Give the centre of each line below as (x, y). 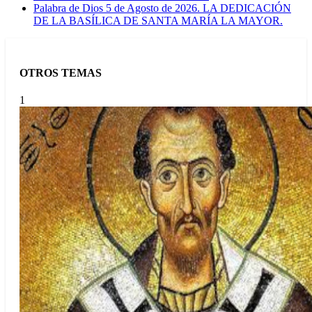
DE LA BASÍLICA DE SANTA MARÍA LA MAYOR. (158, 20)
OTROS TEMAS (61, 73)
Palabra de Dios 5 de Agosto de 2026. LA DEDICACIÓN (162, 8)
